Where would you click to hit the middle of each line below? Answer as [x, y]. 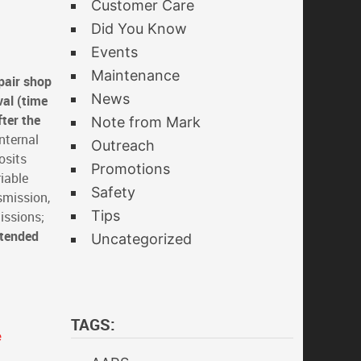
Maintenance [135, 75]
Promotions [131, 169]
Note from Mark [146, 122]
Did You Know [139, 29]
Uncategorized [141, 239]
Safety [113, 192]
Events [114, 52]
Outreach [123, 145]
